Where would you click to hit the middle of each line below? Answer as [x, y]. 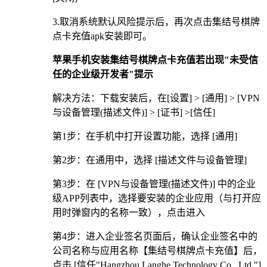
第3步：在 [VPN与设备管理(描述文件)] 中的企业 [154, 184]
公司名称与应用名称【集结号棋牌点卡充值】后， [157, 251]
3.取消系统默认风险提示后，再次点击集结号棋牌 [156, 22]
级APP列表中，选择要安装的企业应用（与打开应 [157, 198]
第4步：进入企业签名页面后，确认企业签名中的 [155, 237]
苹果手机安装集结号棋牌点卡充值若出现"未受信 [155, 60]
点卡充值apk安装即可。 [102, 36]
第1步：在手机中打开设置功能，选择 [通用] [145, 136]
